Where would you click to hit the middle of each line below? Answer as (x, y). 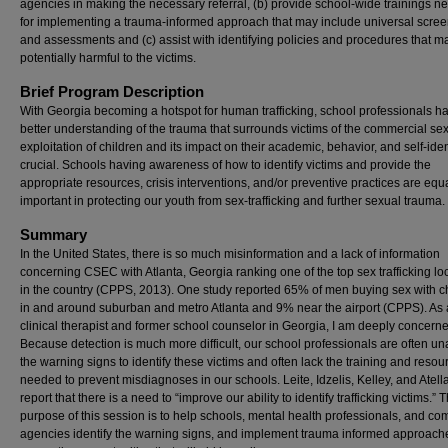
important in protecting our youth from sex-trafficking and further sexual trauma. (232, 201)
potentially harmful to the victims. (108, 58)
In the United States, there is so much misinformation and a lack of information (230, 254)
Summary (53, 234)
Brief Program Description (112, 91)
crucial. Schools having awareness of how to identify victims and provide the (225, 165)
